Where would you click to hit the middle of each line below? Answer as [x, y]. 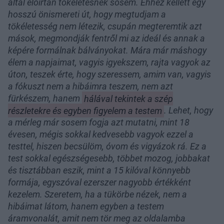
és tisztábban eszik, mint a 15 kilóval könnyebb [99, 170]
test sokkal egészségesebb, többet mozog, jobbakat [109, 158]
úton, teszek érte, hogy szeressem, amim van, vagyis [109, 74]
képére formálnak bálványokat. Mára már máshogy [107, 50]
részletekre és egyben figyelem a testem [85, 110]
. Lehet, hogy [188, 110]
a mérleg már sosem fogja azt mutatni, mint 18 [99, 122]
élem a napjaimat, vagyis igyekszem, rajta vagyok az [109, 62]
